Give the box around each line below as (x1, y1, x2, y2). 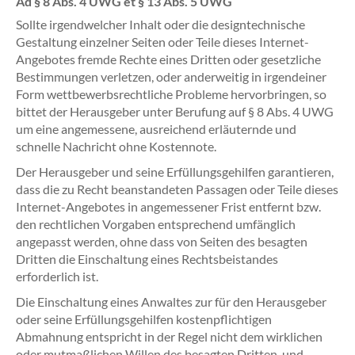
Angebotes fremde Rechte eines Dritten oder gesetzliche (16, 52, 321, 67)
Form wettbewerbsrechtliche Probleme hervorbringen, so (16, 86, 326, 101)
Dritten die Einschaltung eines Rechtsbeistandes (16, 251, 278, 266)
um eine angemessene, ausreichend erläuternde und (16, 121, 296, 136)
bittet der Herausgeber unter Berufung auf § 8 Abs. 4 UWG (16, 104, 334, 119)
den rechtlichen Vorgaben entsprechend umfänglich (16, 216, 296, 231)
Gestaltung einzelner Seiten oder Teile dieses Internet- (16, 34, 309, 49)
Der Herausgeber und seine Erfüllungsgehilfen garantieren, (16, 164, 334, 179)
